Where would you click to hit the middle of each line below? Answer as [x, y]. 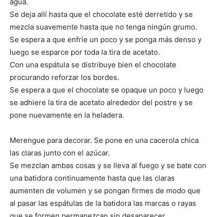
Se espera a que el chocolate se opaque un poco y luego [107, 90]
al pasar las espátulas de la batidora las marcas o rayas [103, 203]
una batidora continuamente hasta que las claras [92, 178]
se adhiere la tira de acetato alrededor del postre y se [101, 102]
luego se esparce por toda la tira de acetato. [85, 52]
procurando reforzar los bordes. [64, 77]
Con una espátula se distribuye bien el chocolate [93, 65]
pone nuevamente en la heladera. [67, 115]
